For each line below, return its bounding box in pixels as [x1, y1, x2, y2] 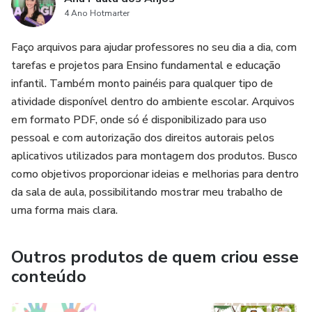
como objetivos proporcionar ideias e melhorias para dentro [11, 166, 299, 182]
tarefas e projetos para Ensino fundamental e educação [11, 58, 281, 73]
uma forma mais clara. [11, 203, 118, 218]
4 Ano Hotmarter [64, 8, 130, 19]
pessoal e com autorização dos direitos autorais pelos [11, 130, 274, 146]
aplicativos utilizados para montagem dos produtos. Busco [11, 148, 297, 164]
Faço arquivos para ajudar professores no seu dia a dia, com [11, 40, 297, 55]
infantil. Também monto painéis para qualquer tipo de [11, 76, 273, 91]
